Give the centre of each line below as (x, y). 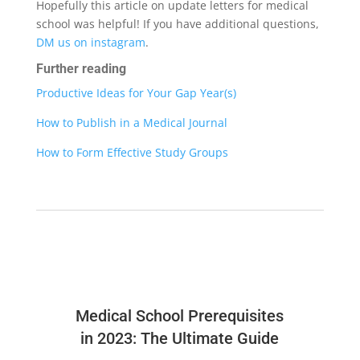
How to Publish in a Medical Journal (131, 123)
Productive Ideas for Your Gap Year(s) (136, 93)
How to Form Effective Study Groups (132, 153)
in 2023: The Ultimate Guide (180, 338)
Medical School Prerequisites (180, 315)
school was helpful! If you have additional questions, (177, 24)
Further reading (82, 69)
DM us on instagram (90, 43)
